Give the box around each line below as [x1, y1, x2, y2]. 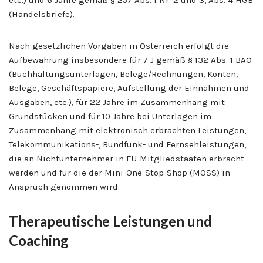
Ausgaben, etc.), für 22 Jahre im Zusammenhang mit [9, 96, 225, 107]
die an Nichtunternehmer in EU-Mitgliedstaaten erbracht [9, 153, 244, 164]
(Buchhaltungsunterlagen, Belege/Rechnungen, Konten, [9, 68, 238, 79]
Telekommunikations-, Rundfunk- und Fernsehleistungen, [9, 139, 246, 150]
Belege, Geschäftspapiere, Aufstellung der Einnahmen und [9, 82, 249, 93]
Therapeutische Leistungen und [9, 212, 212, 230]
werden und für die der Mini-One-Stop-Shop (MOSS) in [9, 167, 230, 178]
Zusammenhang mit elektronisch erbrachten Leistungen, [9, 124, 246, 136]
